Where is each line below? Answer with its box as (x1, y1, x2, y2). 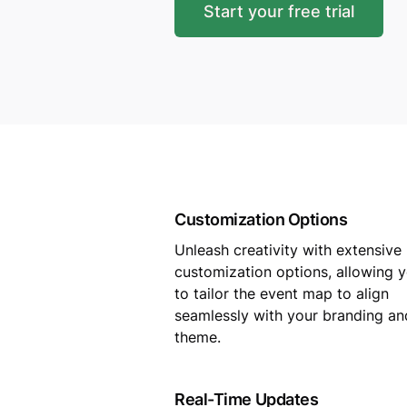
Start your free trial (203, 2, 354, 21)
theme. (174, 328, 221, 346)
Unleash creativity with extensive (174, 241, 402, 259)
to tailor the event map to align (174, 284, 389, 303)
